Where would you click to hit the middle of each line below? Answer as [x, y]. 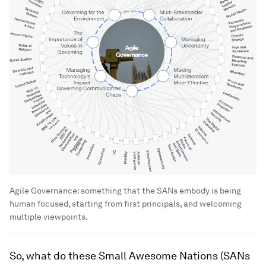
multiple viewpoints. [49, 216]
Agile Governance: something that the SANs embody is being [125, 190]
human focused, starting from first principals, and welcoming [126, 203]
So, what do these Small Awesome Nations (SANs [130, 255]
